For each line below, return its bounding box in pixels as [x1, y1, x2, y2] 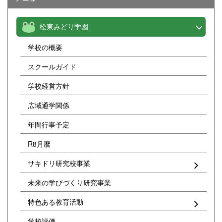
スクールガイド [28, 61, 76, 72]
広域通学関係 [28, 100, 69, 111]
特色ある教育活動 [28, 197, 83, 207]
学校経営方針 [28, 81, 69, 91]
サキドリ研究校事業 [28, 158, 90, 168]
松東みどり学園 [40, 21, 88, 32]
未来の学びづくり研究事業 [28, 177, 111, 188]
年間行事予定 [28, 119, 69, 130]
